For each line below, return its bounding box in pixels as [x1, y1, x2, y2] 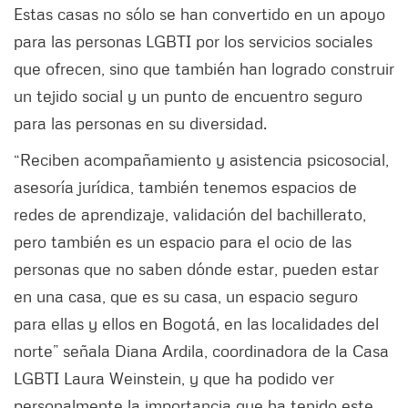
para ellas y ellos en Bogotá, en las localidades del [14, 312, 379, 333]
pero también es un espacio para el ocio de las [14, 230, 352, 251]
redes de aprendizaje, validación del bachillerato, [14, 203, 366, 224]
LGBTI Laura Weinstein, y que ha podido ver [14, 367, 334, 388]
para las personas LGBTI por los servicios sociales [14, 30, 372, 51]
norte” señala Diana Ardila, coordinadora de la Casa [14, 340, 389, 361]
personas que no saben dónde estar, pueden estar [14, 258, 379, 279]
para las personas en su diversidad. [14, 112, 271, 133]
